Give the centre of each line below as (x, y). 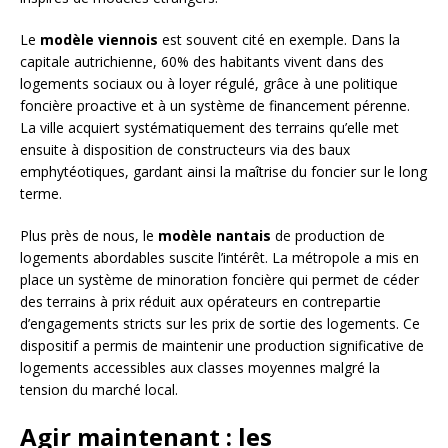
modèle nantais (214, 236)
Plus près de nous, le (89, 236)
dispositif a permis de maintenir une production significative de (222, 346)
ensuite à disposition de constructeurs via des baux (185, 150)
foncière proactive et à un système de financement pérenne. (215, 106)
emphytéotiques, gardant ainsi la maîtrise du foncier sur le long (223, 172)
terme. (41, 194)
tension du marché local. (99, 390)
